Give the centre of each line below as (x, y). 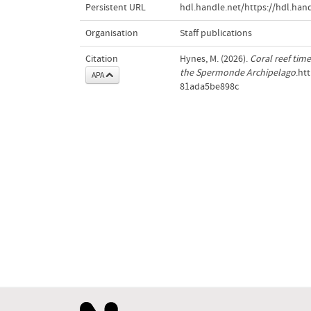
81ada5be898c (209, 87)
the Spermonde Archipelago (237, 73)
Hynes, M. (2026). (215, 59)
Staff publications (216, 33)
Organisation (111, 33)
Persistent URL (115, 8)
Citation (101, 59)
